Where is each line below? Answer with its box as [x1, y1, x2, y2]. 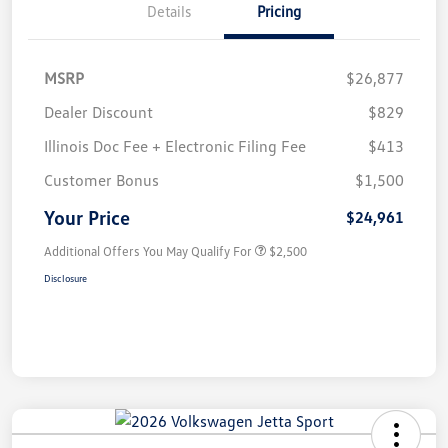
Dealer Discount [44, 102, 153, 123]
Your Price [44, 205, 130, 230]
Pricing [257, 2, 301, 21]
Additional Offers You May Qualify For [44, 243, 252, 260]
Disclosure [44, 272, 87, 285]
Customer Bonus [44, 170, 159, 191]
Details [147, 2, 191, 21]
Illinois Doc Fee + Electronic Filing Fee [44, 136, 306, 157]
